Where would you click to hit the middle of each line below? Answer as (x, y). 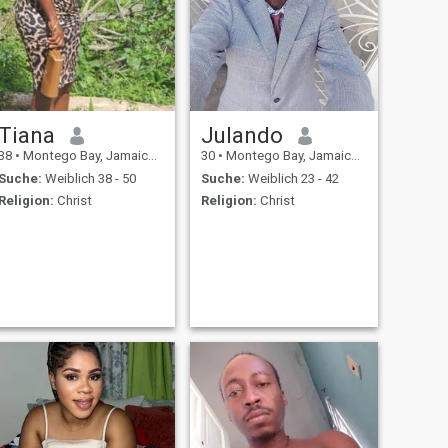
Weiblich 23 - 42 (291, 178)
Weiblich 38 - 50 (88, 178)
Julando (241, 135)
